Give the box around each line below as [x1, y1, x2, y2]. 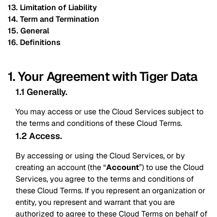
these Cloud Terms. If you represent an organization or [15, 186, 205, 196]
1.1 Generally [15, 86, 65, 97]
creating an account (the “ [15, 162, 106, 172]
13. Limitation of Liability [8, 2, 97, 13]
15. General [8, 26, 49, 36]
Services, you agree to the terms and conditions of [15, 174, 194, 184]
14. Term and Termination [8, 14, 99, 24]
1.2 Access [15, 130, 60, 141]
